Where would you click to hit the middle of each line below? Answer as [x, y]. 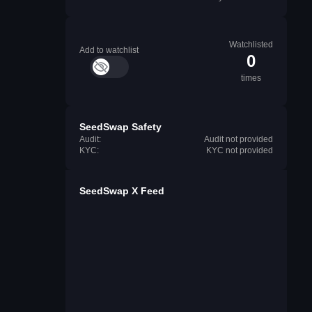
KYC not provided [240, 150]
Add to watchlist [109, 50]
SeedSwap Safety [120, 127]
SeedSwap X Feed [122, 191]
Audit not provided [239, 139]
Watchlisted [251, 45]
